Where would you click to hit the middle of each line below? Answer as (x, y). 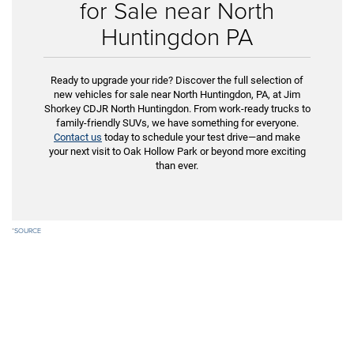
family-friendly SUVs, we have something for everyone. (177, 122)
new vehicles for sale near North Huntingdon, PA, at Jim (177, 94)
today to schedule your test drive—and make (201, 137)
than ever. (177, 165)
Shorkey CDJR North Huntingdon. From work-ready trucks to (177, 108)
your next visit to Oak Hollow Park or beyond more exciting (177, 151)
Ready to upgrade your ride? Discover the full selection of (177, 80)
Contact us (78, 137)
